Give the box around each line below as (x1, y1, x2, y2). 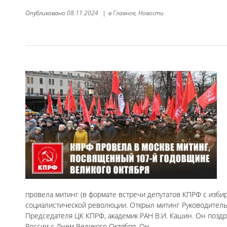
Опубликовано (25, 9, 67, 18)
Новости (138, 9, 164, 18)
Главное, (113, 9, 137, 18)
